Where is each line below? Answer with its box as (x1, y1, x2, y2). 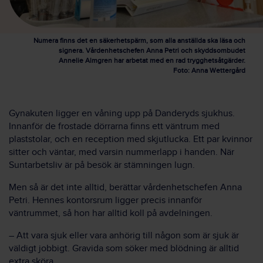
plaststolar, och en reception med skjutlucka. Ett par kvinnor (9, 133, 252, 145)
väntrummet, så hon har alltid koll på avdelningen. (9, 207, 213, 219)
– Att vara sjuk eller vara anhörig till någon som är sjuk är (9, 230, 239, 241)
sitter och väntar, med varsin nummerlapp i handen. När (9, 146, 234, 158)
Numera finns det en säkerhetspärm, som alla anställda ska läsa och (33, 36, 245, 45)
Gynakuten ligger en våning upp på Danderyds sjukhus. (9, 107, 235, 119)
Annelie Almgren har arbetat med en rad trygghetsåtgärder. (59, 56, 245, 65)
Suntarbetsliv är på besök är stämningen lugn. (9, 159, 195, 171)
